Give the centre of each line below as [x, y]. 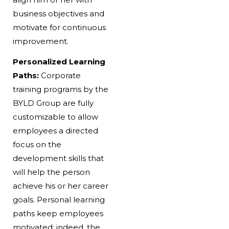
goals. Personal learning [59, 200]
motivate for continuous [59, 28]
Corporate [60, 76]
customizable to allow [55, 117]
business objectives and [58, 14]
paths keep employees [58, 214]
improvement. [40, 41]
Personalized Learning [59, 62]
